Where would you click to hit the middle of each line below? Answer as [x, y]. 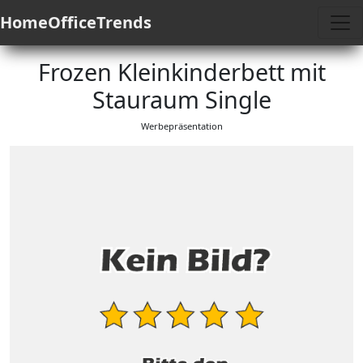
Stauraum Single [181, 99]
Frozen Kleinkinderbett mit [181, 72]
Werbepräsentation [181, 126]
